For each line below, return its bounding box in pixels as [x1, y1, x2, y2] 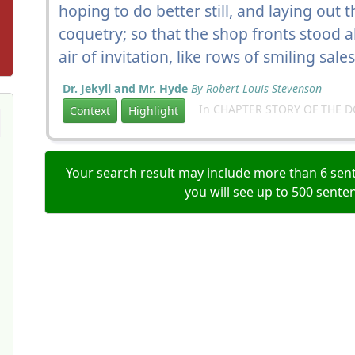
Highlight [128, 103, 178, 118]
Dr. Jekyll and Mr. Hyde [63, 81, 188, 96]
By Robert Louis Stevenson [191, 81, 322, 96]
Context [70, 103, 110, 118]
